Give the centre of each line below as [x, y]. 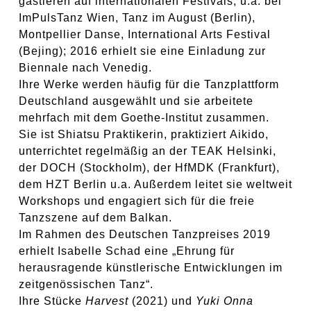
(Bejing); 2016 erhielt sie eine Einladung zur [142, 51]
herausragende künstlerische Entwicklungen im [150, 268]
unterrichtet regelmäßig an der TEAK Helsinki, [147, 151]
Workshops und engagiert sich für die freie [136, 201]
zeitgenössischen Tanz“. [86, 284]
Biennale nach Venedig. [85, 68]
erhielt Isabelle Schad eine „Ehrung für [126, 251]
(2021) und [162, 301]
